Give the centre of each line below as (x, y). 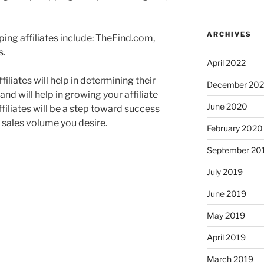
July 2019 (225, 171)
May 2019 (226, 215)
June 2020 (227, 106)
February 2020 (235, 128)
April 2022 (226, 62)
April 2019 (226, 237)
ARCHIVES (229, 34)
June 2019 (226, 193)
